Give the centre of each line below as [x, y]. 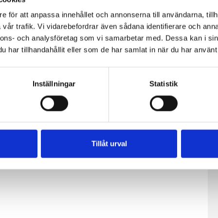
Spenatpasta [161, 31]
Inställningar [54, 84]
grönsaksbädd [73, 43]
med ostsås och [166, 43]
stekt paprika [162, 54]
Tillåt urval [109, 144]
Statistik [163, 84]
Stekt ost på [68, 31]
